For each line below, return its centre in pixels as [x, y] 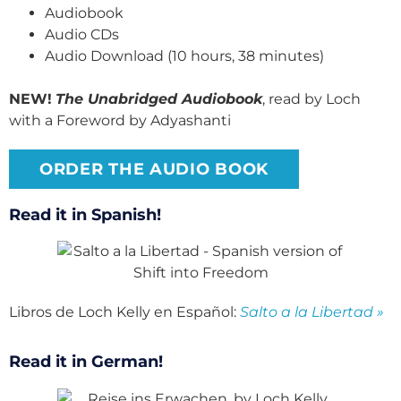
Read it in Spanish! [85, 214]
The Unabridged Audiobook [159, 98]
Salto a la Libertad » [312, 311]
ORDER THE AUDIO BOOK [154, 169]
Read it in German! [86, 362]
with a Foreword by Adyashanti [120, 120]
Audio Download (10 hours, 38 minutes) [184, 55]
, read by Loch [311, 98]
